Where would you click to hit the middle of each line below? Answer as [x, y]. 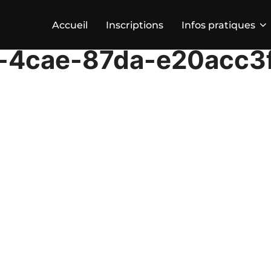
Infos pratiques [218, 25]
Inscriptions [135, 25]
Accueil [70, 25]
